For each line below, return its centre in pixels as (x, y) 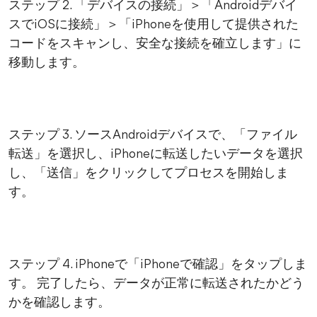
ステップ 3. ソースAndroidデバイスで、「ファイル (153, 136)
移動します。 (47, 64)
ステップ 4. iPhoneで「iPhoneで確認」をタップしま (158, 265)
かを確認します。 (59, 304)
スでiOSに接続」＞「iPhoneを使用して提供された (154, 25)
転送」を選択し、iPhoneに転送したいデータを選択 (156, 155)
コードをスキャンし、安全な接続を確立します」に (155, 45)
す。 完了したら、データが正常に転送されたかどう (156, 284)
